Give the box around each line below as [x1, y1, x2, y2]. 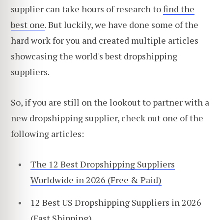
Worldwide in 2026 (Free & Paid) [30, 173, 162, 186]
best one [11, 19, 45, 31]
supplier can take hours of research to [11, 3, 163, 15]
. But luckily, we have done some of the [45, 19, 198, 31]
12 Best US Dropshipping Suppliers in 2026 [30, 196, 201, 208]
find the [163, 3, 194, 15]
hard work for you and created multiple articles [11, 34, 198, 47]
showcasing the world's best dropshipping [11, 50, 177, 62]
